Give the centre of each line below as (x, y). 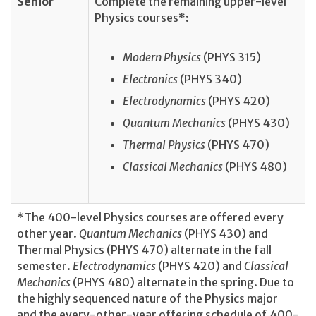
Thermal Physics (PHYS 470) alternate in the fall (144, 250)
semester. (45, 266)
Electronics (151, 79)
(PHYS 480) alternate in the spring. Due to (183, 282)
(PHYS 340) (211, 79)
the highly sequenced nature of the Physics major (147, 299)
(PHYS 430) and (225, 234)
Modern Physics (163, 57)
